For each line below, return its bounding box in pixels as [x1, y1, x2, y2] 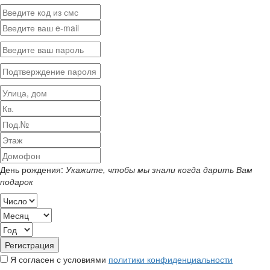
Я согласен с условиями [10, 253, 108, 265]
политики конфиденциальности [108, 253, 233, 265]
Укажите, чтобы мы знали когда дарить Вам [66, 163, 253, 175]
